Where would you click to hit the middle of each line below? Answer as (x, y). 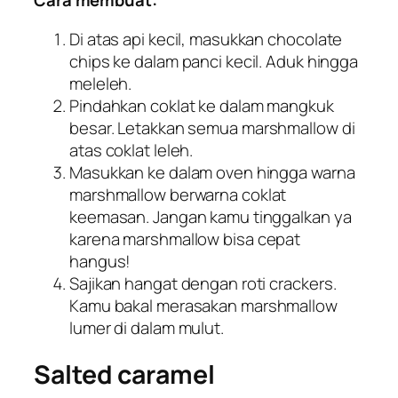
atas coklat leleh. (131, 150)
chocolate (305, 39)
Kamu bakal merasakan (155, 305)
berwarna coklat (226, 194)
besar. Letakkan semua (155, 127)
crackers (301, 283)
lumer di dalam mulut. (147, 327)
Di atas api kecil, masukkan (169, 39)
